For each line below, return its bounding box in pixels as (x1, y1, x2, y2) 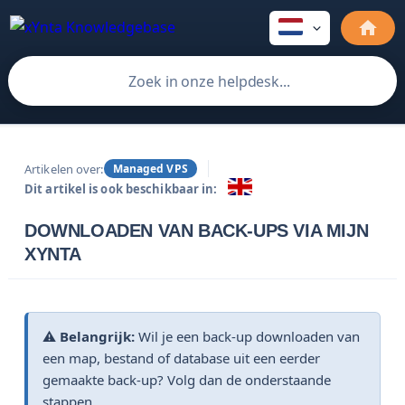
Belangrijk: (60, 327, 135, 345)
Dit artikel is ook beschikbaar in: (24, 180, 218, 197)
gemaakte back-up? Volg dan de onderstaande (42, 371, 331, 389)
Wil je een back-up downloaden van (135, 327, 360, 345)
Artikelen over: (24, 160, 104, 177)
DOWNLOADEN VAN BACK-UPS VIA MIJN (24, 221, 369, 240)
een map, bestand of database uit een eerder (42, 349, 320, 367)
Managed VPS (112, 161, 188, 176)
